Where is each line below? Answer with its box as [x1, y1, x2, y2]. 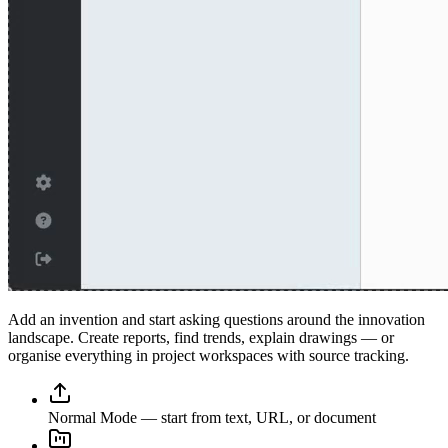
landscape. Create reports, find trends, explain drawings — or [8, 328, 394, 346]
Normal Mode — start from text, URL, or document [48, 408, 376, 426]
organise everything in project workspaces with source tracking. [8, 346, 409, 364]
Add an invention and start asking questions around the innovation [8, 310, 425, 328]
